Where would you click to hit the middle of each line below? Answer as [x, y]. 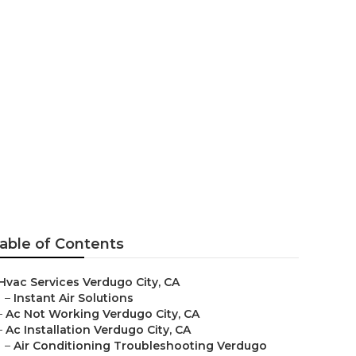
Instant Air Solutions [74, 298]
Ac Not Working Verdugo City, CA [103, 314]
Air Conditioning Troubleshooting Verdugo [140, 346]
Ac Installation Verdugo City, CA [98, 330]
